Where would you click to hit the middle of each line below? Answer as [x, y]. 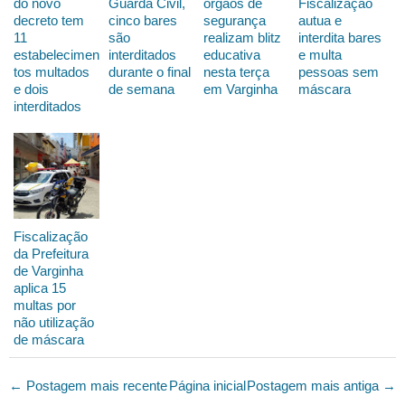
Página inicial [207, 385]
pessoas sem [339, 71]
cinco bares [143, 20]
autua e [320, 20]
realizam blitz [242, 37]
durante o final [150, 71]
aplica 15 [40, 287]
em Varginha [240, 89]
